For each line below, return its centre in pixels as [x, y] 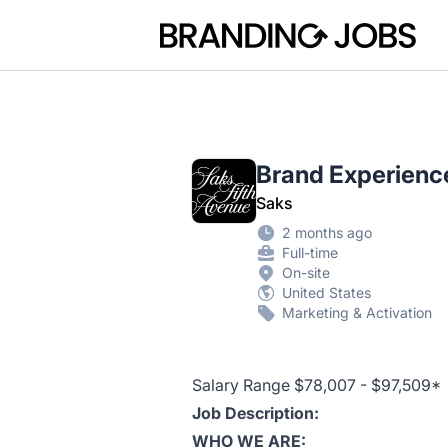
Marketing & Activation [357, 312]
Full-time [310, 252]
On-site [306, 272]
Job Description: [255, 413]
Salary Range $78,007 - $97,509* [316, 385]
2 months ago [327, 232]
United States [326, 292]
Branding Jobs [213, 28]
